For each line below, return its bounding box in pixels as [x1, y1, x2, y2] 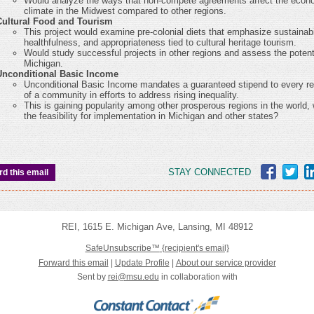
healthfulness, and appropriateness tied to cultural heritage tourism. [24, 36, 296, 48]
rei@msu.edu [107, 272, 159, 282]
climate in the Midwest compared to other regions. [24, 5, 226, 16]
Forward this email [38, 258, 109, 268]
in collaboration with [158, 272, 238, 282]
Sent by [76, 272, 108, 282]
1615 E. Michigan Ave [79, 221, 172, 232]
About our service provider [175, 258, 276, 268]
